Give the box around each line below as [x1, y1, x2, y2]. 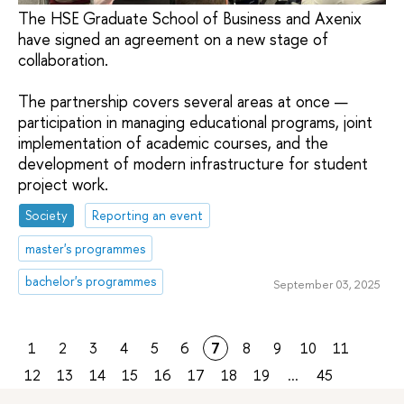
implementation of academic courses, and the [18, 132, 328, 155]
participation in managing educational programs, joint [18, 111, 372, 134]
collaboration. [18, 49, 108, 72]
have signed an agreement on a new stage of [18, 28, 328, 51]
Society [25, 206, 69, 224]
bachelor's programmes [25, 272, 157, 290]
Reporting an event [92, 206, 204, 224]
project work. [18, 173, 108, 197]
